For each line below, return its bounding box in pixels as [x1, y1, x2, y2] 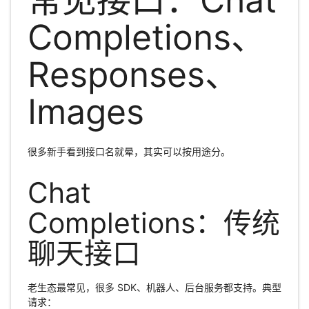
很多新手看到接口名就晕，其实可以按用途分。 [27, 146, 230, 158]
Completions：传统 [27, 206, 280, 241]
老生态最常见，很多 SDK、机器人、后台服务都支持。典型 [27, 281, 281, 293]
